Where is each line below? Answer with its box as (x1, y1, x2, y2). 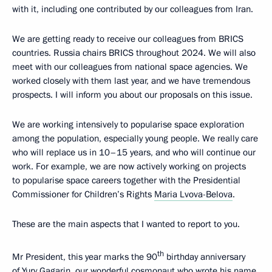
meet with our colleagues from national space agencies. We (12, 61, 248, 73)
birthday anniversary (164, 251, 245, 263)
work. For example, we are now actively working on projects (12, 160, 246, 172)
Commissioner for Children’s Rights (12, 188, 154, 200)
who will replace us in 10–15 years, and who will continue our (12, 146, 256, 158)
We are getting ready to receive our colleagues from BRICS (12, 33, 243, 45)
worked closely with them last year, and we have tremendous (12, 75, 250, 87)
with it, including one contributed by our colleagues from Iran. (12, 3, 253, 15)
